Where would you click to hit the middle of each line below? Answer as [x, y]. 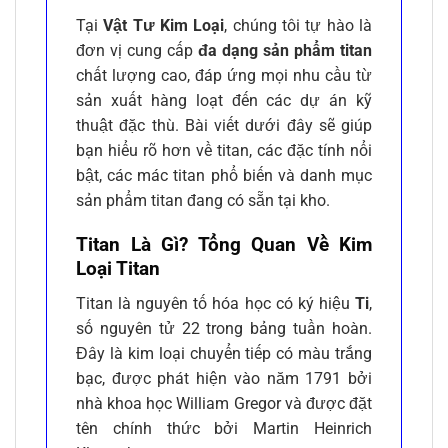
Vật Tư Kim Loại [164, 25]
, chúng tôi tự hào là [298, 25]
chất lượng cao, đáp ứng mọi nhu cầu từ [224, 75]
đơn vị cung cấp [137, 50]
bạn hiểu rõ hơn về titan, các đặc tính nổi [224, 150]
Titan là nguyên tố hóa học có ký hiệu [215, 303]
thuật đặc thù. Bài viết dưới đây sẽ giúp [224, 125]
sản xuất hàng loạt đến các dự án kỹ [224, 100]
